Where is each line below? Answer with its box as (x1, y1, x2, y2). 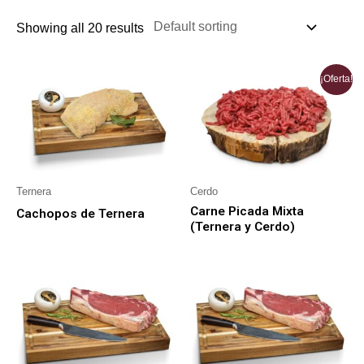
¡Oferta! (320, 73, 353, 85)
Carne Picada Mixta (190, 203, 304, 219)
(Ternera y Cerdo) (190, 219, 295, 234)
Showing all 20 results (16, 21, 144, 36)
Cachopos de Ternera (16, 206, 145, 221)
